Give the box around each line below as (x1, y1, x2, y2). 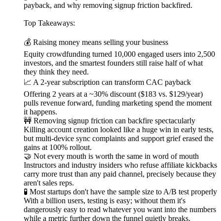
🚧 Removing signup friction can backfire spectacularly (24, 116, 195, 125)
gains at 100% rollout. (24, 143, 92, 152)
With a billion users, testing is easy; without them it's (24, 196, 185, 205)
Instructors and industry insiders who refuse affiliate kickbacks (24, 161, 217, 170)
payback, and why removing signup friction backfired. (24, 1, 192, 10)
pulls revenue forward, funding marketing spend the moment (24, 99, 212, 108)
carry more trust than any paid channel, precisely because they (24, 170, 216, 179)
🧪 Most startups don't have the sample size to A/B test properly (24, 187, 217, 196)
